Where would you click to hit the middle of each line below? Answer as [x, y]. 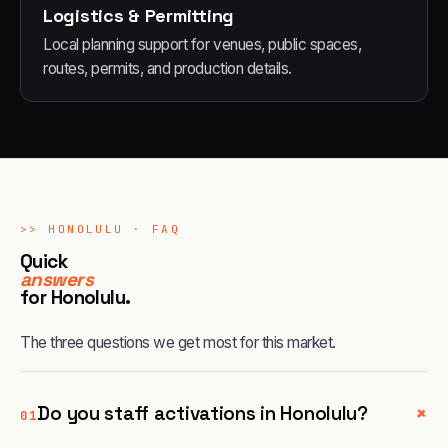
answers [57, 279]
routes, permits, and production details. [167, 68]
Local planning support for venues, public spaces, [202, 44]
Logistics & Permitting [139, 15]
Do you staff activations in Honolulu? [202, 413]
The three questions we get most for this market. [178, 342]
